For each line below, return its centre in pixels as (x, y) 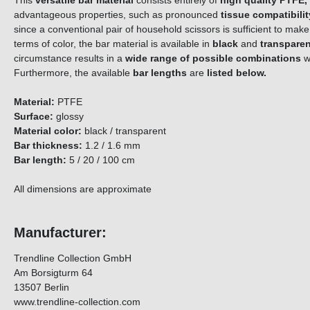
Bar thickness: (48, 146)
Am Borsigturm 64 (53, 273)
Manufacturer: (60, 233)
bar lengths (161, 73)
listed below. (235, 73)
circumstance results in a (70, 58)
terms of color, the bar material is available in (113, 44)
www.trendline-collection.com (77, 302)
